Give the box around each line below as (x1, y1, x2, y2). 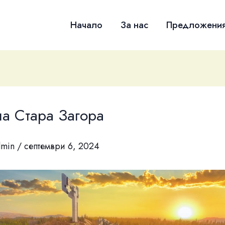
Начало (70, 18, 102, 32)
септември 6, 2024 (24, 140, 99, 153)
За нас (121, 18, 148, 32)
